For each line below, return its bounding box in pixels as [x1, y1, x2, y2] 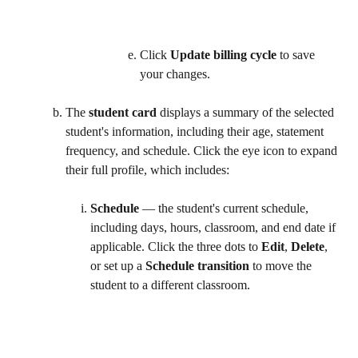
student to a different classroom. [90, 277, 257, 292]
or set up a [90, 258, 145, 272]
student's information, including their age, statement [66, 124, 327, 138]
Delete [291, 239, 324, 253]
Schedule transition [145, 258, 249, 272]
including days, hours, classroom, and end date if [90, 220, 339, 234]
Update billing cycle [170, 47, 276, 62]
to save [276, 47, 318, 62]
